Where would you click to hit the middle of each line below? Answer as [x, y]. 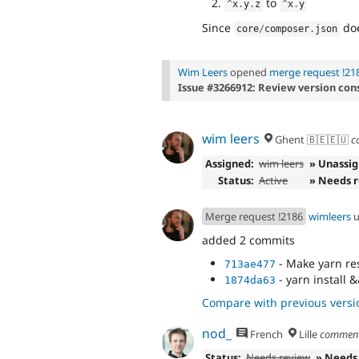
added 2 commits [248, 240]
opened [248, 73]
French [266, 334]
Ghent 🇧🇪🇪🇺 [311, 140]
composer [287, 29]
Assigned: [229, 163]
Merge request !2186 [254, 217]
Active [274, 180]
